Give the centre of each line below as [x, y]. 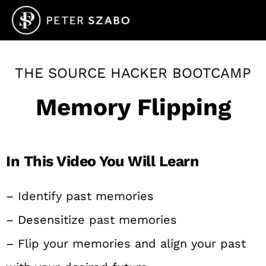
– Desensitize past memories [91, 220]
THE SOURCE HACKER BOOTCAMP [133, 73]
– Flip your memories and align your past [126, 244]
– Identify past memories [80, 196]
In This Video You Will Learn [102, 161]
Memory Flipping [133, 107]
